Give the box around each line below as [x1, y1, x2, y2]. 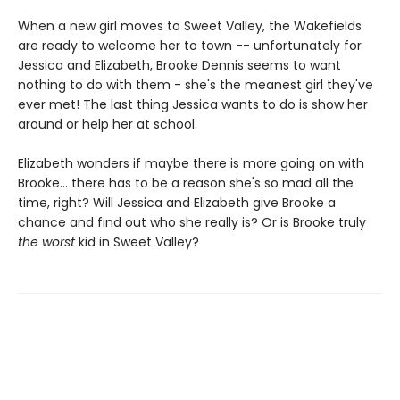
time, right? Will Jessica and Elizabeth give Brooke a [18, 194, 336, 212]
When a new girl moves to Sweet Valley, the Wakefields [18, 17, 362, 35]
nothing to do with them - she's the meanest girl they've [18, 76, 373, 94]
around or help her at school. [18, 115, 197, 133]
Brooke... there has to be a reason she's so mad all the [18, 174, 354, 192]
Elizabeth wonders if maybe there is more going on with [18, 154, 364, 172]
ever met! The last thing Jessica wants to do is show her [18, 96, 368, 113]
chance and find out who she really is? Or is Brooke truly [18, 213, 366, 231]
